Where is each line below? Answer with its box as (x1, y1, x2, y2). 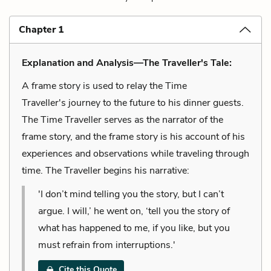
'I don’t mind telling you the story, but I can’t (38, 187, 224, 201)
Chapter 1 (19, 22, 64, 36)
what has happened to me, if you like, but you (38, 221, 230, 235)
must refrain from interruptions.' (38, 238, 175, 252)
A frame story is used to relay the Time (22, 79, 187, 93)
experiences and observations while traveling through (22, 146, 249, 160)
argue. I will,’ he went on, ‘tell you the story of (38, 204, 230, 218)
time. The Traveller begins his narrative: (22, 163, 189, 177)
